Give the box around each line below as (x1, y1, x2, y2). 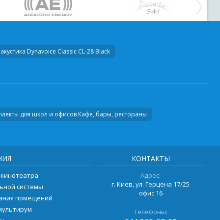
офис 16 (138, 188, 163, 197)
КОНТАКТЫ (131, 153, 170, 163)
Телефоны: (134, 207, 167, 216)
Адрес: (140, 170, 161, 180)
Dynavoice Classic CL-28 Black (25, 47, 110, 55)
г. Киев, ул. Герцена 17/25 (111, 179, 190, 189)
